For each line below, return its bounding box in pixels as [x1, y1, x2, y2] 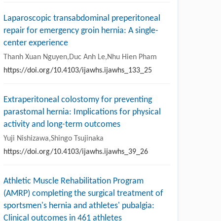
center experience [3, 38, 68, 48]
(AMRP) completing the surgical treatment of [3, 188, 163, 198]
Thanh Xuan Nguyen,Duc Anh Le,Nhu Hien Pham [3, 53, 157, 61]
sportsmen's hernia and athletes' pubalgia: [3, 201, 154, 211]
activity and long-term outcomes [3, 119, 120, 129]
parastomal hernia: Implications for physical [3, 107, 161, 117]
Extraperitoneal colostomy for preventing [3, 95, 152, 105]
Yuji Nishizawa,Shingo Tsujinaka [3, 134, 104, 143]
